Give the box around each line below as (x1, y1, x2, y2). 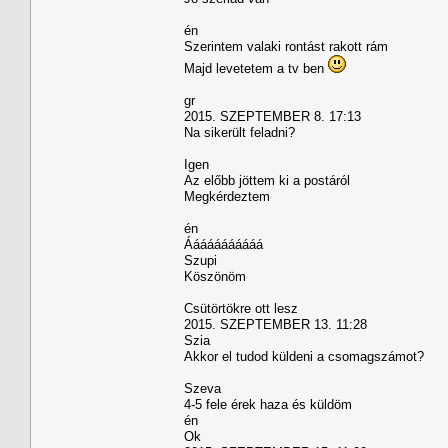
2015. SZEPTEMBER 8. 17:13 (184, 108, 361, 124)
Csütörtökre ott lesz (184, 300, 298, 316)
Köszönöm (184, 268, 246, 284)
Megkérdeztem (184, 188, 270, 204)
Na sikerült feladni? (184, 124, 295, 140)
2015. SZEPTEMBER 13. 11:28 (184, 316, 367, 332)
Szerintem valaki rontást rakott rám (184, 38, 388, 54)
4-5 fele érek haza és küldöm (184, 396, 352, 412)
